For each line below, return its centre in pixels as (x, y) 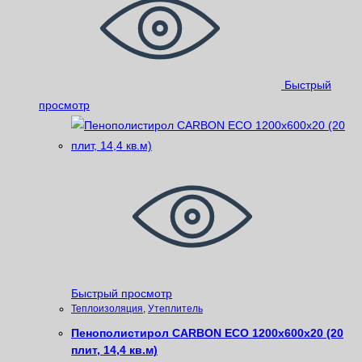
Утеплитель (175, 309)
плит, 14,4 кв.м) (114, 349)
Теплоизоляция (107, 309)
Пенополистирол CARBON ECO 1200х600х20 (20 (207, 333)
